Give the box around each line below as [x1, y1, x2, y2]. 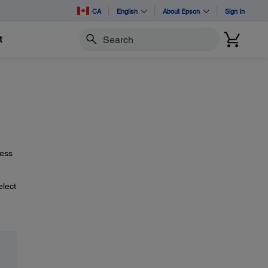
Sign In [225, 7, 245, 15]
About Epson [163, 7, 200, 15]
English [117, 7, 138, 15]
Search [78, 39, 105, 50]
